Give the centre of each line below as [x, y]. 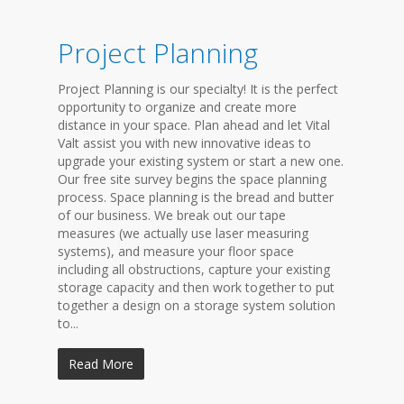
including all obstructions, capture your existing [194, 269]
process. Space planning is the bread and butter [196, 197]
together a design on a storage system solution [197, 305]
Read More [101, 364]
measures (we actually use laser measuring [183, 233]
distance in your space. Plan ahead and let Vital [194, 125]
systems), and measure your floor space [176, 251]
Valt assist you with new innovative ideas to [184, 143]
